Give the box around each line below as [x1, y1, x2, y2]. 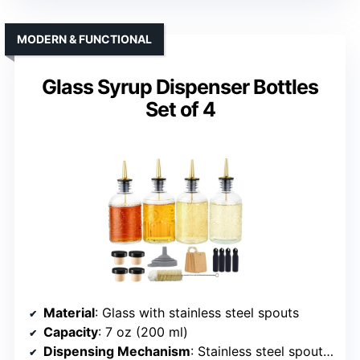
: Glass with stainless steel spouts [95, 304, 299, 321]
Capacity [43, 323, 98, 340]
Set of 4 [145, 96, 215, 121]
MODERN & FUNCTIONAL [17, 31, 152, 46]
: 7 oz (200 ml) [98, 323, 188, 340]
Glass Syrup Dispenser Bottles [42, 74, 318, 99]
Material [43, 304, 95, 321]
